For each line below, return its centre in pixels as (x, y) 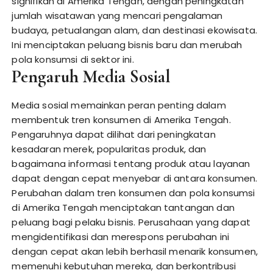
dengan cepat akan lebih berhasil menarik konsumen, (135, 251)
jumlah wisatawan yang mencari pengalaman (117, 16)
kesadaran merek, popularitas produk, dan (109, 149)
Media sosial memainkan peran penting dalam (119, 105)
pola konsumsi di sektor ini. (73, 59)
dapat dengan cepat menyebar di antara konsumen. (135, 178)
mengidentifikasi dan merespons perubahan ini (121, 237)
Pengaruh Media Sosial (91, 76)
